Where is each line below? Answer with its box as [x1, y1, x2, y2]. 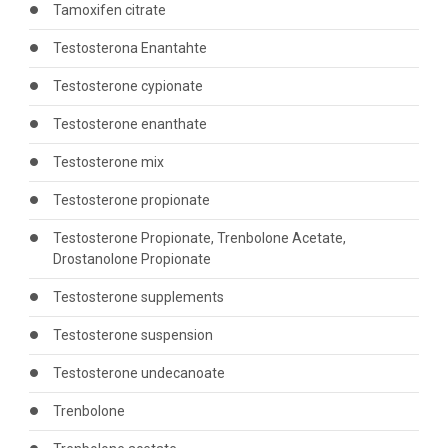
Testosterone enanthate [52, 116, 207, 132]
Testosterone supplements [52, 289, 224, 305]
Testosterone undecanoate [52, 365, 225, 381]
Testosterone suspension [52, 327, 213, 343]
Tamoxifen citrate [52, 2, 166, 18]
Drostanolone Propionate [52, 251, 211, 267]
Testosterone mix [52, 154, 164, 170]
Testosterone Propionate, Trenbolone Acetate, [52, 230, 346, 246]
